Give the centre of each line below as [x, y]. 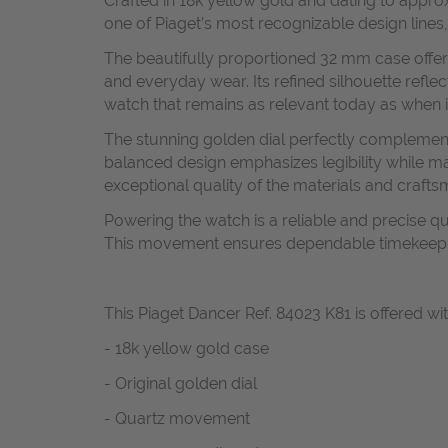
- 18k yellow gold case [186, 348]
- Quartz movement [177, 418]
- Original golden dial [180, 383]
